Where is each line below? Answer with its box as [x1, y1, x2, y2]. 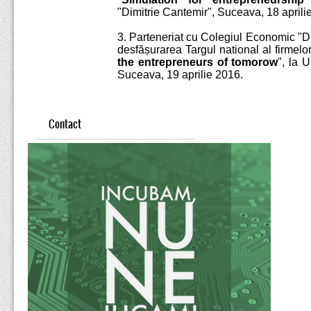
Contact [49, 116, 81, 132]
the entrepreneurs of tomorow [117, 56, 278, 68]
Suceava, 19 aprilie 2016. [117, 69, 243, 81]
